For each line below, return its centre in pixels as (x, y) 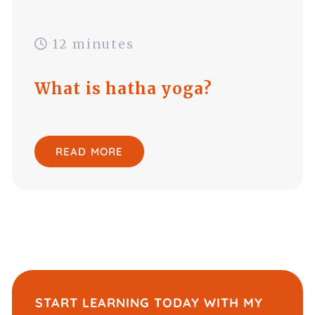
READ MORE (89, 151)
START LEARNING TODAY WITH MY (149, 302)
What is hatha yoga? (123, 88)
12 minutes (91, 44)
